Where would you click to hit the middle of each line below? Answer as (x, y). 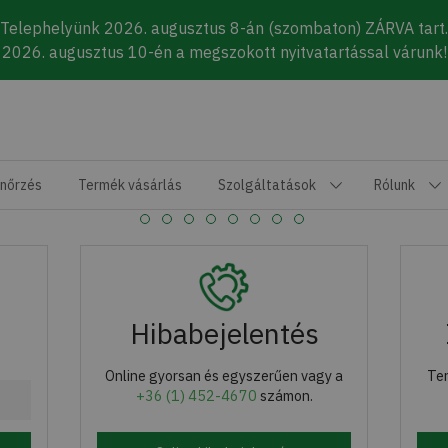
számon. (284, 395)
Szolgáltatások (267, 185)
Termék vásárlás (130, 185)
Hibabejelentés (224, 333)
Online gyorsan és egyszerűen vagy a (224, 375)
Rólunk (394, 185)
